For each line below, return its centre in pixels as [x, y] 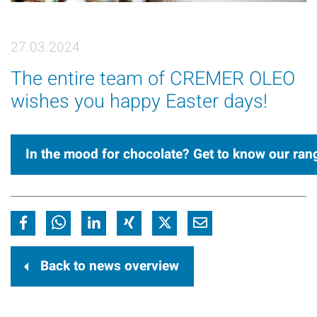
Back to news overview [110, 266]
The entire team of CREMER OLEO [153, 79]
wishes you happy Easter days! [142, 102]
